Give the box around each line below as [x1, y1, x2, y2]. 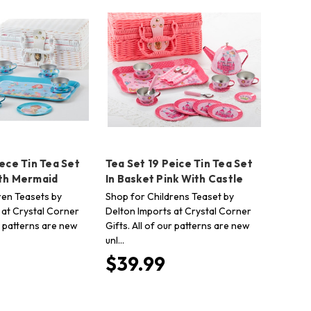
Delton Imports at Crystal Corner [105, 204, 251, 217]
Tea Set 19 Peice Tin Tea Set [105, 156, 253, 170]
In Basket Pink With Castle [105, 171, 244, 185]
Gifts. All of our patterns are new [105, 219, 250, 232]
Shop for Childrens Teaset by [105, 190, 234, 203]
